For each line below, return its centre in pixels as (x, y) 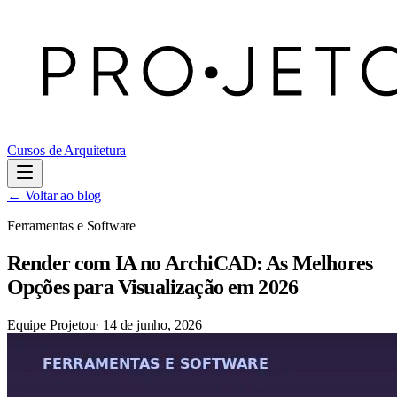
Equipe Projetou (51, 324)
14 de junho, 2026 (153, 324)
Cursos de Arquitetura (67, 150)
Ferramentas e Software (72, 226)
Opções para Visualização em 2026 (153, 287)
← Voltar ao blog (54, 195)
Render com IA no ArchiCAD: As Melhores (190, 263)
